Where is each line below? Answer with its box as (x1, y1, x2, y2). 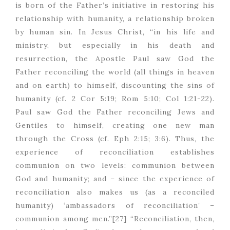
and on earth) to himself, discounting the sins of (15, 81, 215, 90)
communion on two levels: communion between (15, 161, 215, 170)
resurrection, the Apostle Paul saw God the (15, 54, 215, 64)
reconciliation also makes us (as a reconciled (15, 187, 215, 197)
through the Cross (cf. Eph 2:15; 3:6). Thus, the (15, 134, 215, 144)
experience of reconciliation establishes (15, 147, 215, 157)
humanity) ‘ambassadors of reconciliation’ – (15, 201, 215, 210)
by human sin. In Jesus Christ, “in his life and (15, 27, 215, 37)
